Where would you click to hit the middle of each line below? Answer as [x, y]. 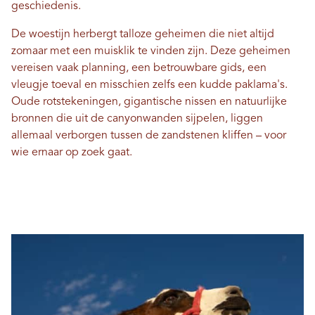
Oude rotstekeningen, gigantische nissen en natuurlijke [149, 102]
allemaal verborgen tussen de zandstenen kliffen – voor [149, 136]
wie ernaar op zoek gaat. [72, 153]
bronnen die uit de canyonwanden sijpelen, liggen [137, 119]
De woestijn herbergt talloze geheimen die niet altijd [143, 35]
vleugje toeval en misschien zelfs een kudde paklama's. [149, 85]
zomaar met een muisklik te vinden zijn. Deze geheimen [151, 52]
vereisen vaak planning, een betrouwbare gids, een [139, 69]
